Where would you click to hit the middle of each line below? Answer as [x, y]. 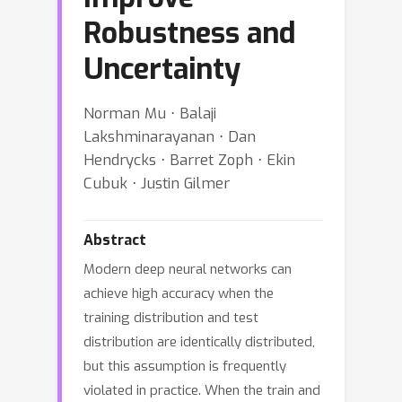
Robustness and [189, 33]
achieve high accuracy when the [179, 293]
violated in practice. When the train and [202, 390]
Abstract [115, 240]
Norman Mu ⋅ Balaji [150, 113]
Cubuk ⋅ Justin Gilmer [157, 183]
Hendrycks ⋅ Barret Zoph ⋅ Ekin [189, 160]
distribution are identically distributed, [199, 342]
